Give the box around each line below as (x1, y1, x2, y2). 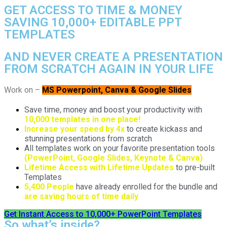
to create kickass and (125, 124, 202, 134)
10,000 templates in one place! (24, 115, 140, 124)
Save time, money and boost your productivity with (24, 105, 202, 115)
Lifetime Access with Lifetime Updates (24, 163, 174, 172)
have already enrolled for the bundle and (74, 182, 217, 192)
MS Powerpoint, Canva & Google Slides (42, 85, 192, 95)
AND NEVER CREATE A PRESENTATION (4, 50, 223, 64)
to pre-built (174, 163, 215, 172)
